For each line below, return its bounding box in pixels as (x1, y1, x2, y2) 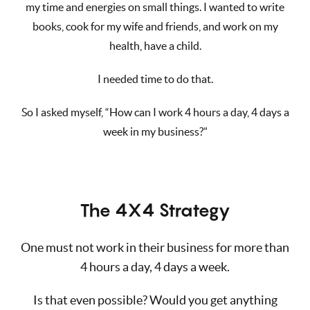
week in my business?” (102, 125, 208, 138)
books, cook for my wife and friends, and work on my (32, 19, 278, 33)
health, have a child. (109, 39, 201, 52)
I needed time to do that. (97, 72, 213, 85)
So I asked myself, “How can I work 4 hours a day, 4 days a (21, 105, 289, 118)
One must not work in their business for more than (21, 239, 289, 255)
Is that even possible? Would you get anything (33, 292, 277, 307)
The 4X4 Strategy (80, 199, 230, 221)
